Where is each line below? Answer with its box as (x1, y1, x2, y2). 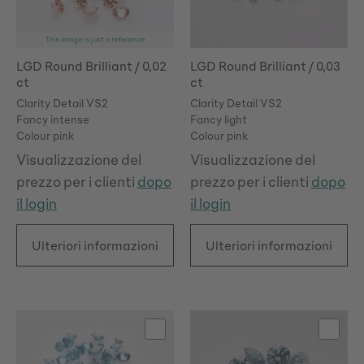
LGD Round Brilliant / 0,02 (16, 58, 135, 74)
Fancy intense (16, 112, 89, 127)
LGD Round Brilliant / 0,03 (190, 58, 309, 74)
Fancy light (190, 112, 247, 127)
